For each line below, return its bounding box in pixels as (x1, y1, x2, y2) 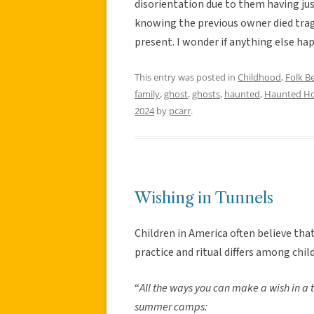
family (135, 87, 160, 100)
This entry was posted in (135, 70, 238, 83)
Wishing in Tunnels (135, 188, 273, 207)
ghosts (192, 87, 220, 100)
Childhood (238, 70, 281, 83)
